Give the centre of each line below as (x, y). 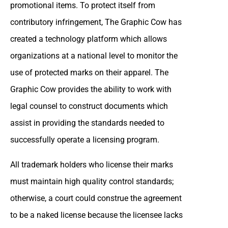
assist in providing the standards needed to (87, 123)
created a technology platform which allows (89, 39)
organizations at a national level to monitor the (94, 55)
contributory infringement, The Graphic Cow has (96, 22)
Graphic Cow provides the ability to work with (91, 89)
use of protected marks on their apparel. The (89, 72)
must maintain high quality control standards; (92, 181)
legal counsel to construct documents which (89, 106)
